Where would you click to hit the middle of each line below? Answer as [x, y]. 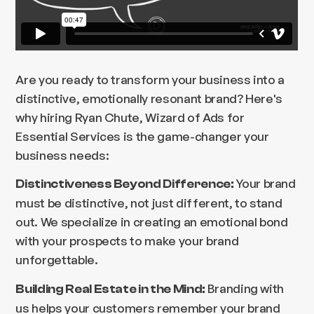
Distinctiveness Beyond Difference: [126, 184]
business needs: [62, 155]
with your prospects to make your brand [127, 241]
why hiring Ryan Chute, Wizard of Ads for [130, 117]
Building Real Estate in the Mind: [111, 289]
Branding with [246, 288]
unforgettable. [57, 260]
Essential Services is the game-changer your [142, 136]
